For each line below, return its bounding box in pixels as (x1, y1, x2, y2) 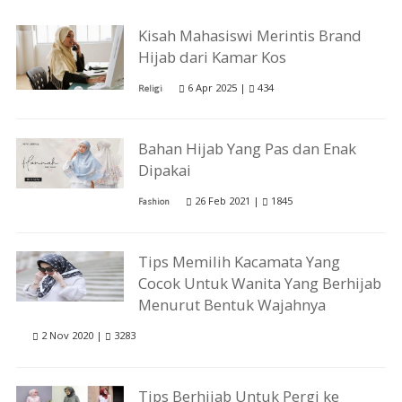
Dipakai (138, 159, 192, 180)
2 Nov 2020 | (38, 328, 105, 343)
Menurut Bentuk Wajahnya (138, 294, 327, 316)
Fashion (138, 195, 170, 207)
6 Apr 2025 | (185, 80, 249, 94)
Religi (138, 82, 163, 94)
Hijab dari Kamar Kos (138, 46, 287, 67)
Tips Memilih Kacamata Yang (138, 251, 341, 273)
